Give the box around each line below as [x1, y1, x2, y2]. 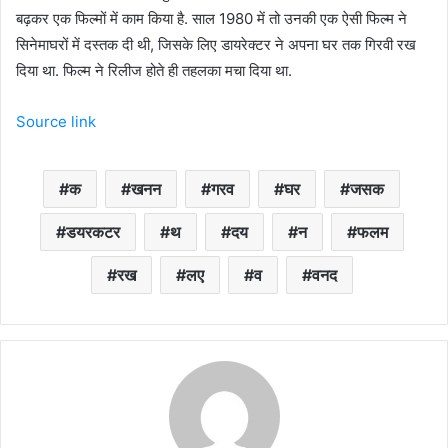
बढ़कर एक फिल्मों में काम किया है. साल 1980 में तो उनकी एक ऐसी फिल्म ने [16, 9, 407, 28]
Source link [16, 112, 96, 131]
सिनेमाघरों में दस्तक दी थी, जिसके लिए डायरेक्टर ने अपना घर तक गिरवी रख [16, 35, 416, 54]
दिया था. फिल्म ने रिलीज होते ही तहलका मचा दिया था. [16, 61, 292, 80]
